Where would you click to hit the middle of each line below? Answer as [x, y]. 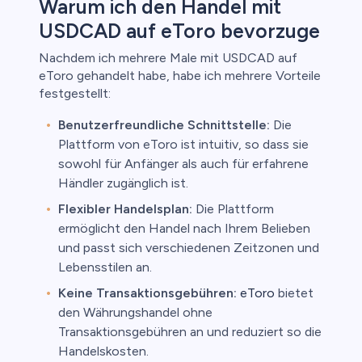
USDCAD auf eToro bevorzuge [179, 31]
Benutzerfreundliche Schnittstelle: [164, 125]
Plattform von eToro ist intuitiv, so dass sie [183, 145]
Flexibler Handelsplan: [125, 209]
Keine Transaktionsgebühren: [147, 293]
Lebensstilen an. [105, 267]
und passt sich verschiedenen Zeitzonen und [189, 248]
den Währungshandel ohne [135, 313]
